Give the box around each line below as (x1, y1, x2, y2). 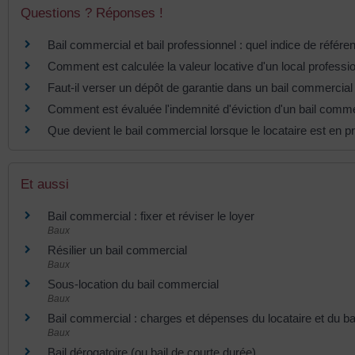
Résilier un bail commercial (48, 243, 187, 258)
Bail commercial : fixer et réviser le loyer (48, 209, 254, 223)
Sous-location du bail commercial (48, 277, 219, 292)
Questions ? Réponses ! (21, 5, 163, 21)
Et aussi (21, 177, 69, 193)
